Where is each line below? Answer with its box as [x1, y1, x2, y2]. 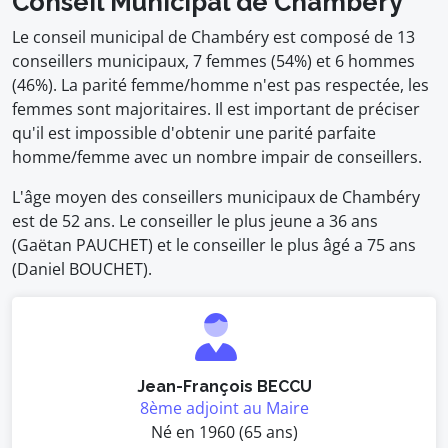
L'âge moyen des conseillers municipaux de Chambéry [12, 186, 420, 208]
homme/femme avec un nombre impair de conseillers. [12, 146, 422, 168]
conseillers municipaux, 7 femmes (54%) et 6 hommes [12, 50, 415, 72]
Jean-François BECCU [136, 377, 312, 396]
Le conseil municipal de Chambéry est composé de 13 [12, 26, 415, 48]
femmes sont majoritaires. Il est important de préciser [12, 98, 420, 120]
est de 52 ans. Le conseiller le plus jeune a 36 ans [12, 210, 378, 232]
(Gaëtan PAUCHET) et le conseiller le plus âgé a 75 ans [12, 234, 416, 256]
